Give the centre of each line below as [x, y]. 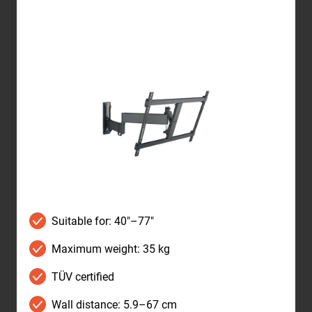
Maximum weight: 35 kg [111, 249]
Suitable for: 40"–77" [103, 221]
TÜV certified [83, 276]
